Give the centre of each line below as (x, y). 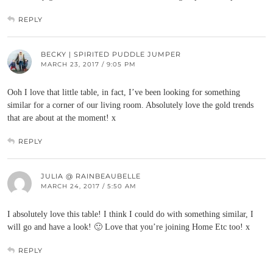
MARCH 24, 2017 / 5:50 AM (89, 186)
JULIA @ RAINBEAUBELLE (91, 176)
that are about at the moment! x (62, 118)
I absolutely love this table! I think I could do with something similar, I (130, 214)
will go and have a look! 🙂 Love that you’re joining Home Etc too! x (129, 227)
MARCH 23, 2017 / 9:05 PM (88, 64)
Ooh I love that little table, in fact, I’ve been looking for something (124, 92)
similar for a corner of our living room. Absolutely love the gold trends (130, 105)
